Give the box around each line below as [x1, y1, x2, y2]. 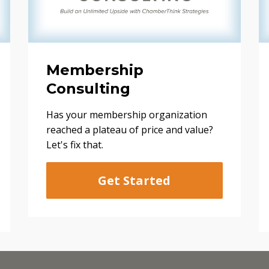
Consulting [46, 80, 131, 98]
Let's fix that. [46, 138, 109, 152]
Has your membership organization [46, 108, 208, 122]
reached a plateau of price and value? [46, 123, 214, 137]
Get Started [98, 172, 171, 189]
